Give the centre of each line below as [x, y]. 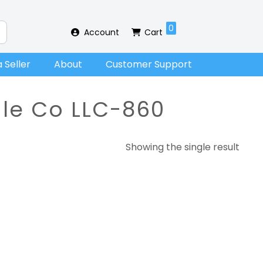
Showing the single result [183, 147]
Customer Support [149, 64]
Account [101, 32]
